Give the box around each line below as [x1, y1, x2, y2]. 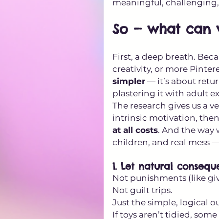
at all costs [112, 125, 158, 135]
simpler [112, 76, 145, 86]
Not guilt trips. [112, 185, 175, 195]
